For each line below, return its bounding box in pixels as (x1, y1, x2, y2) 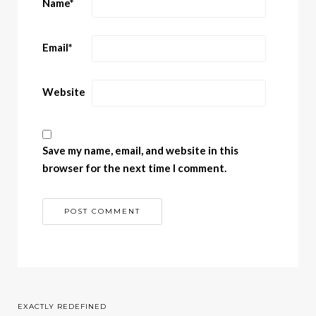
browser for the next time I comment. (42, 162, 226, 175)
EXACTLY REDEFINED (18, 302, 107, 312)
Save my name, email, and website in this (42, 144, 238, 157)
